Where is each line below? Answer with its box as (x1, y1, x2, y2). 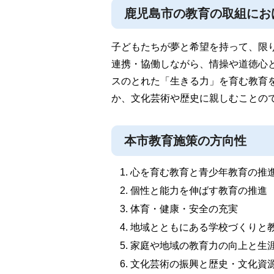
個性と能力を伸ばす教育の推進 (130, 185, 267, 196)
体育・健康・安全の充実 (130, 203, 238, 214)
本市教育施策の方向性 (124, 133, 246, 147)
